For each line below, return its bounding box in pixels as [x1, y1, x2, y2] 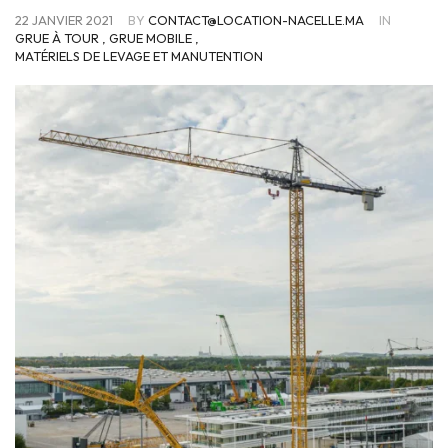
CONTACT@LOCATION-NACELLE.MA [148, 12, 364, 28]
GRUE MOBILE [109, 30, 192, 46]
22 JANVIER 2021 [15, 12, 116, 28]
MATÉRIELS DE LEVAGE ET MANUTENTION [15, 48, 263, 64]
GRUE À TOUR [15, 30, 99, 46]
